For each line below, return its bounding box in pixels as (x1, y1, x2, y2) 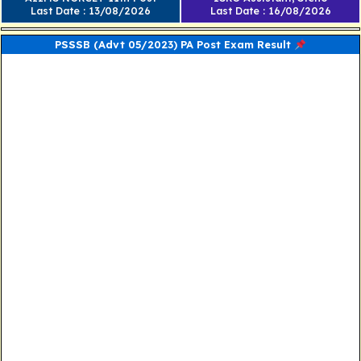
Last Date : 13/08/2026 (30, 4, 151, 18)
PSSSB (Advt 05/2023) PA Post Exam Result (55, 38, 295, 52)
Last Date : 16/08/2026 (210, 4, 331, 18)
